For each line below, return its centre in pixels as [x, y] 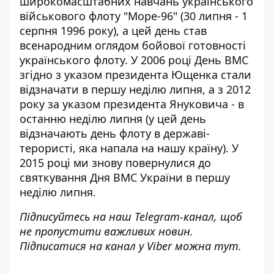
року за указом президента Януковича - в [132, 104]
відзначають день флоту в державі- [115, 133]
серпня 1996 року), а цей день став [113, 31]
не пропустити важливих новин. [106, 231]
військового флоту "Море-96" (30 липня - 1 [134, 16]
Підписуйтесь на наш [77, 217]
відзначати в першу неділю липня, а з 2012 [135, 89]
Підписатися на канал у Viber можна [117, 246]
